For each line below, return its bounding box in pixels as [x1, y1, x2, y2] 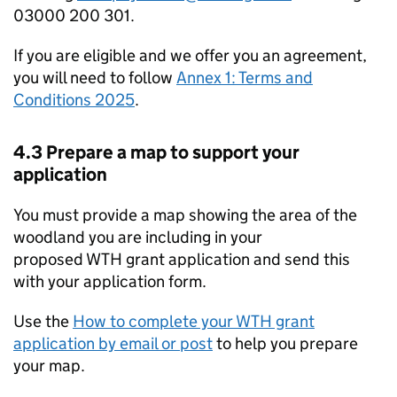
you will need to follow [13, 67, 176, 88]
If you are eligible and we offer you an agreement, [13, 45, 367, 66]
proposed [13, 249, 86, 269]
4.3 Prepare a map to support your [13, 141, 300, 164]
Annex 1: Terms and [176, 67, 313, 88]
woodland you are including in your [13, 227, 262, 247]
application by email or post [13, 333, 213, 354]
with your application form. [13, 271, 206, 292]
